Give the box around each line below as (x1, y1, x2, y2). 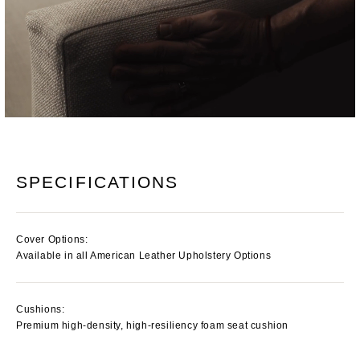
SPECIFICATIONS (16, 172, 179, 191)
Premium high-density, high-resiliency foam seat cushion (16, 319, 288, 331)
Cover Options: (16, 233, 88, 245)
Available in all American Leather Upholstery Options (16, 249, 272, 261)
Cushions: (16, 303, 65, 315)
